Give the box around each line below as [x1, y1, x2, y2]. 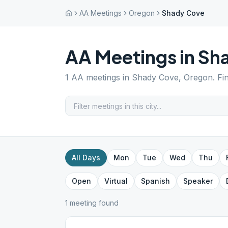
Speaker [183, 177, 213, 185]
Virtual [104, 177, 128, 185]
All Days [72, 153, 100, 162]
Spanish [141, 177, 170, 185]
